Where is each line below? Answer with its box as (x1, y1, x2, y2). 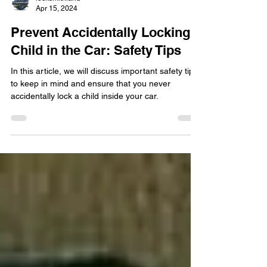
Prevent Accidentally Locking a (11, 86, 201, 102)
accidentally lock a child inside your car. (11, 153, 159, 163)
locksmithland (36, 56, 80, 64)
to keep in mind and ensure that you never (11, 141, 170, 150)
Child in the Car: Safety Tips (11, 104, 181, 120)
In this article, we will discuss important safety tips (11, 128, 198, 138)
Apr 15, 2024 (36, 66, 77, 74)
